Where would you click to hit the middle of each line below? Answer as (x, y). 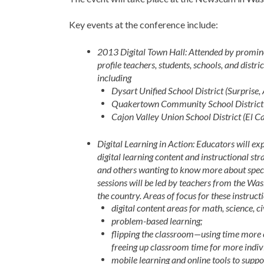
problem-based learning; (157, 221)
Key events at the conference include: (143, 24)
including (114, 77)
